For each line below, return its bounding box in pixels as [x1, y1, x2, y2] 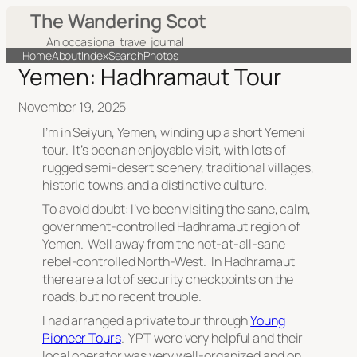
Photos [143, 48, 178, 63]
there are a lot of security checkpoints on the [42, 270, 294, 288]
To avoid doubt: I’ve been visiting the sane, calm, [42, 200, 311, 218]
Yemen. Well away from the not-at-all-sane [42, 235, 285, 253]
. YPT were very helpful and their [120, 329, 304, 347]
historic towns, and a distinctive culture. [42, 176, 267, 194]
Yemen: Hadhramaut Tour [18, 61, 281, 92]
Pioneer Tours [42, 329, 121, 347]
